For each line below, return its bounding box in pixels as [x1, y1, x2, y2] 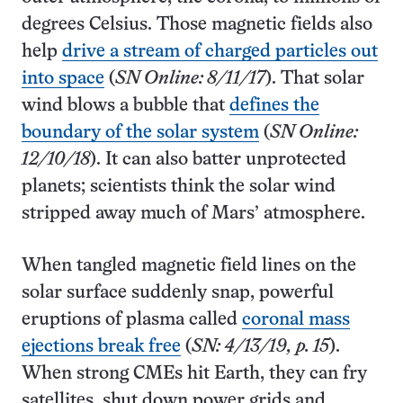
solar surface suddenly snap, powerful [22, 284, 334, 302]
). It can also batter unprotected [90, 151, 346, 169]
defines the [229, 97, 319, 115]
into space [22, 70, 104, 88]
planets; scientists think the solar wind [22, 178, 336, 196]
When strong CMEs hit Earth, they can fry [22, 365, 367, 383]
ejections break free [22, 338, 181, 356]
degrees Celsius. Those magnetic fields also [22, 16, 372, 34]
